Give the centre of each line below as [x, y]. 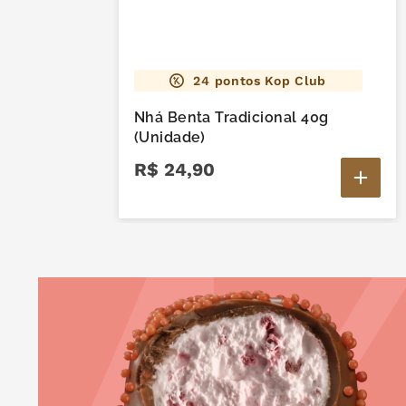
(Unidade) [169, 138]
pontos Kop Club [268, 81]
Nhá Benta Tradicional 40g [231, 118]
